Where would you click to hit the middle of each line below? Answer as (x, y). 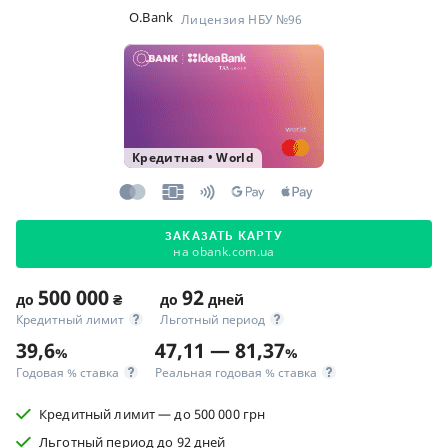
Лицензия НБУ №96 (242, 19)
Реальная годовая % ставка (236, 373)
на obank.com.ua (224, 251)
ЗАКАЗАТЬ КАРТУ (224, 236)
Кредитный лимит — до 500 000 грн (152, 413)
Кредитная (168, 157)
